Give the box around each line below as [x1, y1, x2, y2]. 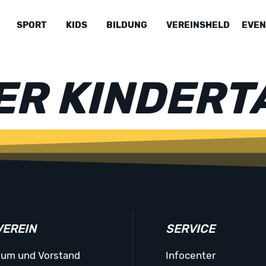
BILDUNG [106, 20, 148, 30]
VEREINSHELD [166, 20, 230, 30]
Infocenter [166, 249, 216, 261]
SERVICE [166, 221, 216, 236]
